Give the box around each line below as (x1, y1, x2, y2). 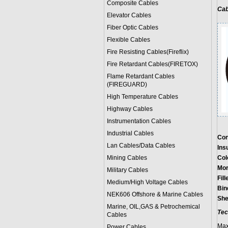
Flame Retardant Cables (106, 73, 175, 80)
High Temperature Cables (106, 93, 178, 100)
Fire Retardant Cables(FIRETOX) (106, 61, 198, 68)
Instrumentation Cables (106, 118, 171, 125)
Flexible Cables (106, 36, 150, 43)
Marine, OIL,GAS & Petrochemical (106, 203, 200, 210)
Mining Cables (106, 154, 147, 161)
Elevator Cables (106, 12, 151, 19)
